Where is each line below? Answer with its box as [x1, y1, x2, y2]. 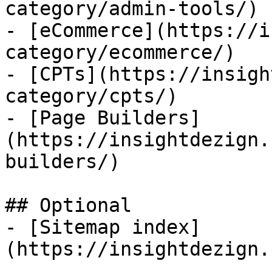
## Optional [5, 194, 132, 216]
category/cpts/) [5, 85, 178, 107]
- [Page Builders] [5, 107, 201, 129]
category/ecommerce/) [5, 41, 236, 63]
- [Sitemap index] [5, 216, 201, 238]
